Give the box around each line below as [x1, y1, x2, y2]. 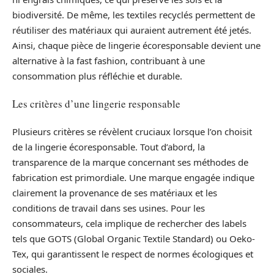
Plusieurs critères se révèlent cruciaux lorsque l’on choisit [12, 125, 252, 138]
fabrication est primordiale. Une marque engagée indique [12, 171, 254, 183]
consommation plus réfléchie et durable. [12, 69, 182, 82]
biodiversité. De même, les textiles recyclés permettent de [12, 8, 255, 21]
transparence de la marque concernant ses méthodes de [12, 155, 248, 168]
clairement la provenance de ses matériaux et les [12, 186, 217, 199]
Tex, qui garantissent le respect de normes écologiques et [12, 247, 253, 260]
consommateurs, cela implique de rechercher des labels [12, 217, 246, 229]
